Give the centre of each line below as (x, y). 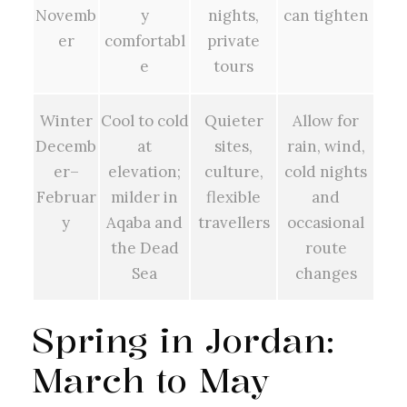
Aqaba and (144, 222)
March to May (151, 379)
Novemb (66, 15)
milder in (144, 197)
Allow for (326, 120)
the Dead (144, 248)
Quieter (233, 120)
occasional (326, 222)
